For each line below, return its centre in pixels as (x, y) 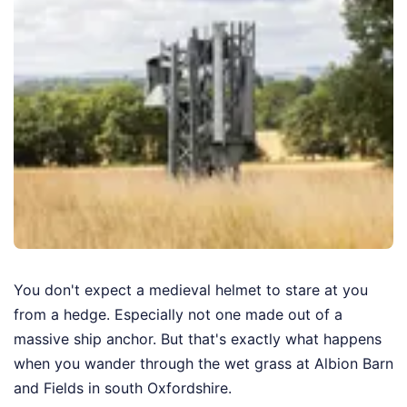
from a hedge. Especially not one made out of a (178, 314)
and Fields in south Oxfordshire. (123, 387)
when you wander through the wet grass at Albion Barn (203, 363)
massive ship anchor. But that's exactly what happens (198, 338)
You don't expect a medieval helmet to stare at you (191, 289)
